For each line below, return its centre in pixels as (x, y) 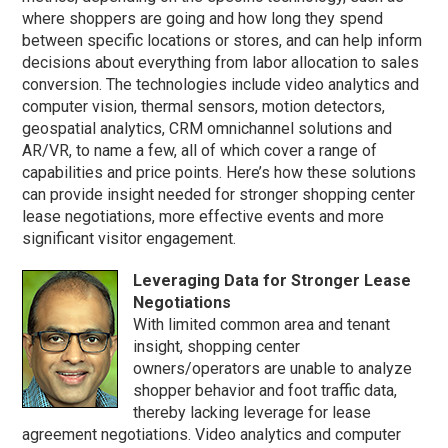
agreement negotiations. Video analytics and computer (212, 435)
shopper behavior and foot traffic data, (265, 391)
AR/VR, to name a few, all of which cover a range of (200, 151)
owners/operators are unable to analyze (273, 369)
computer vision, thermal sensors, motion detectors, (204, 107)
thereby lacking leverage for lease (252, 413)
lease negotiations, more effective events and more (203, 217)
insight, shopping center (217, 347)
